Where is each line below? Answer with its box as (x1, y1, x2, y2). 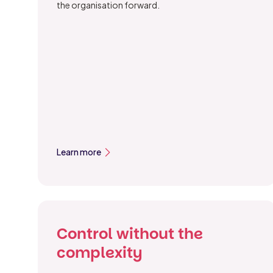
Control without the (57, 223, 204, 245)
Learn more (57, 146, 102, 158)
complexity (57, 242, 143, 264)
